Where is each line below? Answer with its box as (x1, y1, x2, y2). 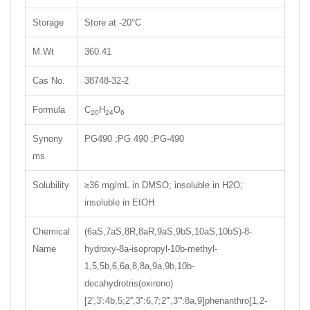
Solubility (33, 180, 69, 191)
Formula (33, 104, 65, 116)
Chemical (33, 226, 70, 237)
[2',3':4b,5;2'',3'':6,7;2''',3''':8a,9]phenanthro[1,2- (84, 295, 267, 307)
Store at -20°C (84, 17, 141, 28)
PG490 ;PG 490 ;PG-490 (84, 134, 184, 145)
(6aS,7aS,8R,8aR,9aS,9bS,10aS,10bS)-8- (84, 226, 252, 237)
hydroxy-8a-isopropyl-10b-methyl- (84, 244, 217, 255)
